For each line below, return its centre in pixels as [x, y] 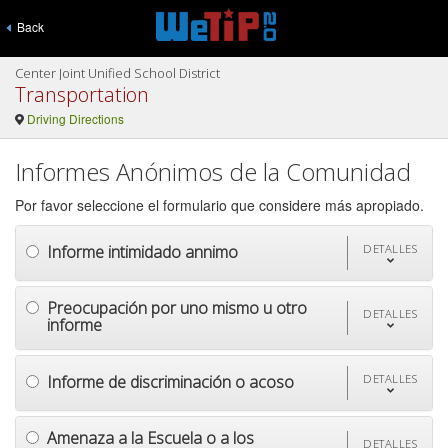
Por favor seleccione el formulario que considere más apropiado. [219, 205]
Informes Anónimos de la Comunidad [213, 171]
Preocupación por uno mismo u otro [177, 308]
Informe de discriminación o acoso [170, 381]
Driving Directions [75, 118]
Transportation [82, 94]
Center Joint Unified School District [117, 73]
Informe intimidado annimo [142, 251]
